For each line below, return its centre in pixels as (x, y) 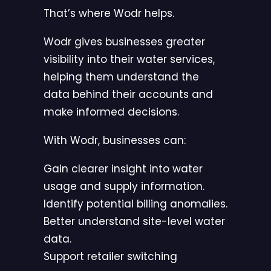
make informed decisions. (111, 112)
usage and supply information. (124, 187)
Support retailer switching (110, 257)
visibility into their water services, (129, 60)
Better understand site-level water (134, 222)
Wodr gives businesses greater (124, 42)
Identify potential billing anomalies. (135, 204)
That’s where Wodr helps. (109, 14)
